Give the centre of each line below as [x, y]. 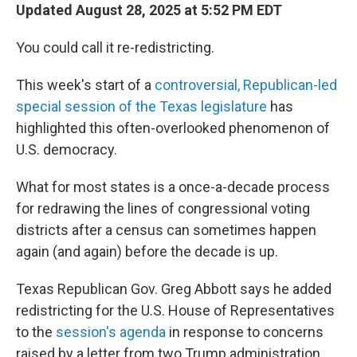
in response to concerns [245, 332]
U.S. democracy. [67, 149]
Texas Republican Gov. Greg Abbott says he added [174, 289]
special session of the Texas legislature [141, 106]
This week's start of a [85, 85]
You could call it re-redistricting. [115, 47]
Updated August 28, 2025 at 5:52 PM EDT [149, 10]
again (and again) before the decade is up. [147, 251]
